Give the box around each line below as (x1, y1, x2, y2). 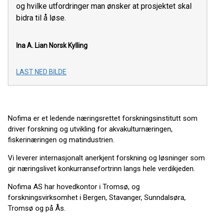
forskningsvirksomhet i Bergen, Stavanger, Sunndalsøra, (8, 193, 186, 202)
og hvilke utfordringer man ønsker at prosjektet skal (16, 1, 192, 11)
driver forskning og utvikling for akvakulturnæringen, (8, 124, 173, 133)
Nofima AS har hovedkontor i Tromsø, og (8, 182, 140, 191)
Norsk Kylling (49, 41, 88, 49)
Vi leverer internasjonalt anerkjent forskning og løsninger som (8, 153, 205, 162)
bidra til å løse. (16, 13, 66, 22)
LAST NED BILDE (16, 67, 66, 76)
